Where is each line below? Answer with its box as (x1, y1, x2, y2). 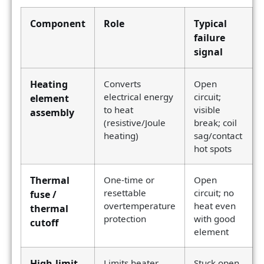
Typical (194, 17, 227, 31)
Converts (104, 78, 141, 90)
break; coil (194, 117, 237, 129)
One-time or (104, 174, 154, 186)
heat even (194, 200, 236, 212)
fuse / (30, 188, 57, 202)
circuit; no (194, 187, 234, 199)
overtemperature (104, 200, 176, 212)
